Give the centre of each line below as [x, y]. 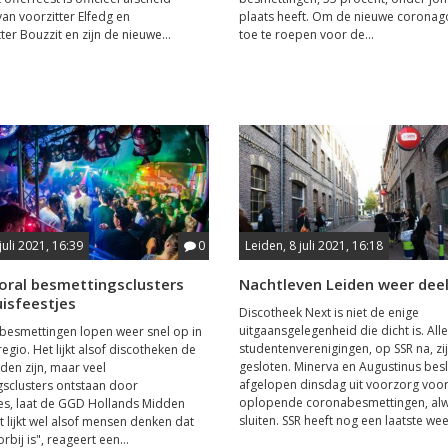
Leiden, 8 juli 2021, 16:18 [313, 245]
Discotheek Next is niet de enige [328, 312]
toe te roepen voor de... [306, 34]
